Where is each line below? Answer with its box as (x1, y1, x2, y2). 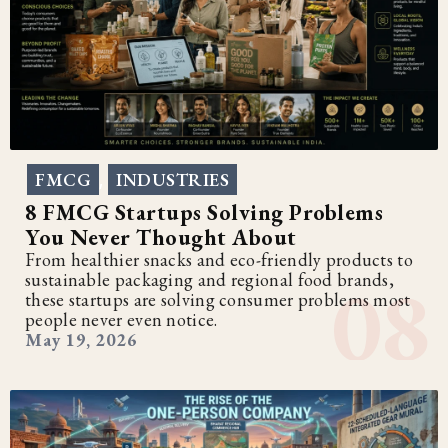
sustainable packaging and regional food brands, (25, 267, 395, 291)
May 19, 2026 (25, 327, 137, 351)
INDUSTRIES (116, 167, 229, 191)
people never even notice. (25, 307, 218, 331)
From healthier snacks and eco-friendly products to (25, 247, 413, 271)
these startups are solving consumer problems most (25, 287, 411, 311)
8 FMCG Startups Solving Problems (25, 197, 383, 227)
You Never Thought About (25, 222, 297, 252)
